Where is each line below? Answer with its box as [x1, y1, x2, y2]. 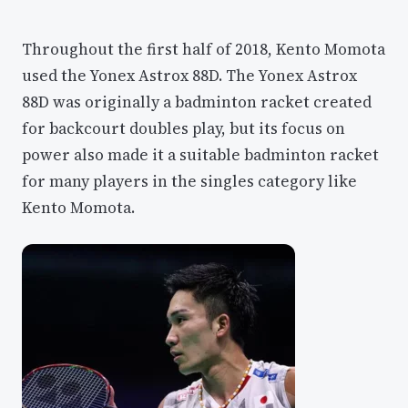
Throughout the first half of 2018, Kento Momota [22, 37, 385, 60]
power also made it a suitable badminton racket [22, 143, 379, 166]
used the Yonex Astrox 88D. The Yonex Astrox [22, 64, 357, 87]
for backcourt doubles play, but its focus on [22, 117, 345, 139]
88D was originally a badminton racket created [22, 90, 372, 113]
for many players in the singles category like [22, 169, 357, 192]
